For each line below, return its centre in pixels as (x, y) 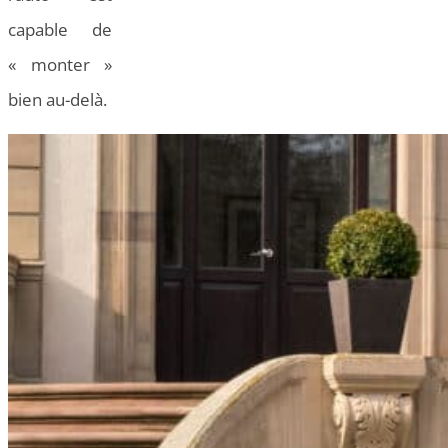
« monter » (60, 65)
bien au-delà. (57, 100)
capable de (60, 30)
